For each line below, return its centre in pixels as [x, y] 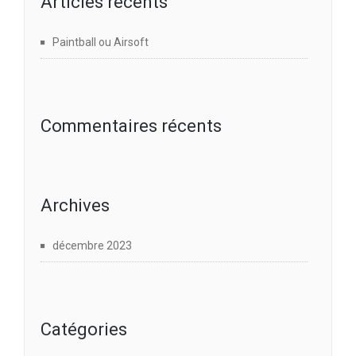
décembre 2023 [92, 245]
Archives [75, 205]
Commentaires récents [131, 126]
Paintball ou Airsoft [101, 42]
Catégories [84, 329]
